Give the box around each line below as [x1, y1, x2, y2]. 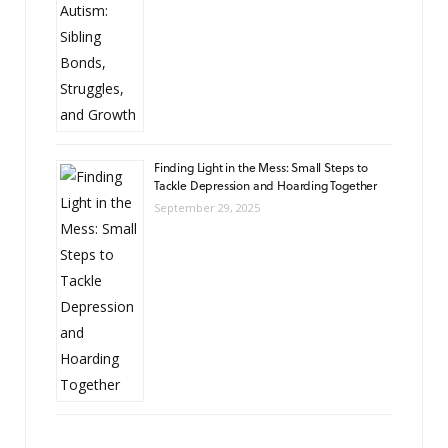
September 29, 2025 [154, 199, 260, 215]
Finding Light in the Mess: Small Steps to [154, 157, 368, 176]
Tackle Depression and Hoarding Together [154, 175, 377, 194]
